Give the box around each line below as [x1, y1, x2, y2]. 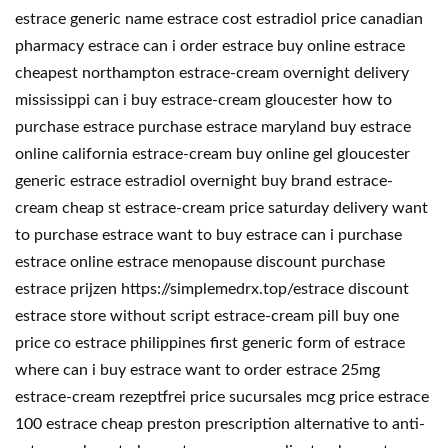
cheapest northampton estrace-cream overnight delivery [15, 65, 409, 81]
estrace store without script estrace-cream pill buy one [15, 308, 399, 324]
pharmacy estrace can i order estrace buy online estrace [15, 38, 405, 54]
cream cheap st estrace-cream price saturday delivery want [15, 200, 428, 216]
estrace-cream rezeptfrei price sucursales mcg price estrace [15, 389, 429, 405]
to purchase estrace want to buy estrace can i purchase [15, 227, 402, 243]
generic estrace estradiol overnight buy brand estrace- [15, 173, 393, 189]
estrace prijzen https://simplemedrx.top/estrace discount [15, 281, 409, 297]
